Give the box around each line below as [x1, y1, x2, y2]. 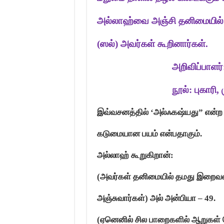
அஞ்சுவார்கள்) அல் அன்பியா [96, 193, 198, 203]
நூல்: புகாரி [96, 84, 216, 95]
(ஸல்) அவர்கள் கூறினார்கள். [96, 38, 208, 49]
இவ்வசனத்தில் [96, 107, 150, 117]
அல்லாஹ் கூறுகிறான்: [96, 150, 173, 160]
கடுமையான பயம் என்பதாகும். [96, 129, 202, 138]
